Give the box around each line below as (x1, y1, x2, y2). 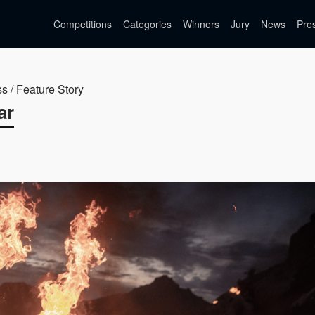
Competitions (53, 17, 112, 31)
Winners (183, 17, 219, 31)
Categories (123, 17, 172, 31)
